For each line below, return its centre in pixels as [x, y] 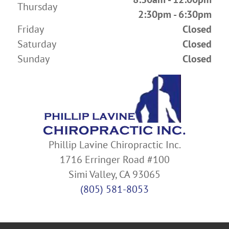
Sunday [33, 59]
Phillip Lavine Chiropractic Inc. [114, 145]
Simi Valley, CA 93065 [114, 175]
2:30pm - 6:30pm [175, 15]
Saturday [37, 44]
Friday [31, 29]
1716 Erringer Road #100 [114, 160]
